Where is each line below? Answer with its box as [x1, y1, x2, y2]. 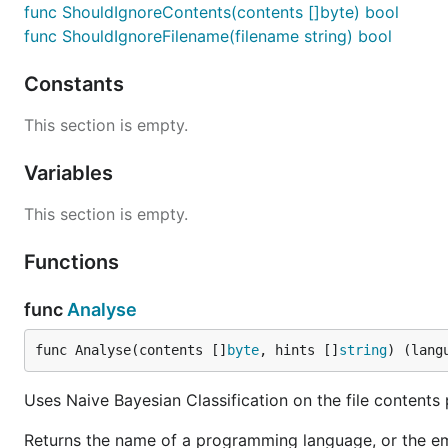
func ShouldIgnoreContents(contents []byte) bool [24, 2, 399, 22]
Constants [24, 72, 129, 96]
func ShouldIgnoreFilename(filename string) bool [24, 26, 392, 46]
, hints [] [259, 342, 339, 358]
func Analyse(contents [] [35, 342, 227, 358]
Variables [24, 161, 118, 185]
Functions [24, 250, 124, 274]
